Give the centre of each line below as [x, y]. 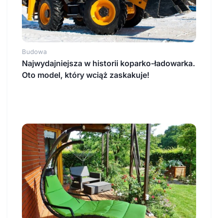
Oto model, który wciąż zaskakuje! [86, 75]
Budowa [34, 51]
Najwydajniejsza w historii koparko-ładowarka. [109, 63]
